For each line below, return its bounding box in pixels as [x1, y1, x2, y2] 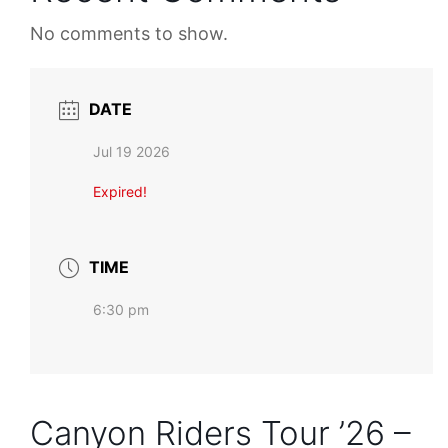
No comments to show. [30, 22, 229, 44]
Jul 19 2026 [93, 142, 171, 160]
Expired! [93, 182, 148, 200]
